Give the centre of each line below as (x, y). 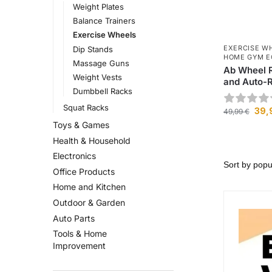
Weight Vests (98, 77)
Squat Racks (86, 108)
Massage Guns (101, 63)
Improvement (79, 246)
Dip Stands (93, 49)
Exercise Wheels (105, 35)
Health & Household (92, 140)
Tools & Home (80, 234)
